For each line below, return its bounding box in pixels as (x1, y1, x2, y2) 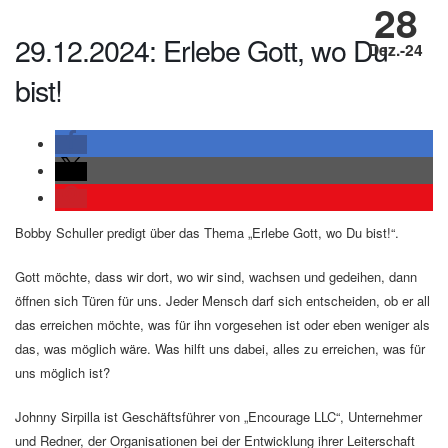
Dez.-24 (368, 37, 423, 61)
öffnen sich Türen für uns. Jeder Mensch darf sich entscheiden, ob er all (15, 291, 430, 311)
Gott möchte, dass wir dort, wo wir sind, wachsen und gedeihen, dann (15, 267, 417, 287)
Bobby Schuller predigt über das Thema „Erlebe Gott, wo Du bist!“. (15, 223, 399, 243)
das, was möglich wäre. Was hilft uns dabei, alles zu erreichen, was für (15, 339, 425, 359)
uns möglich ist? (15, 363, 110, 383)
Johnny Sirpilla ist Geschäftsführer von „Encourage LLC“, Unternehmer (15, 407, 422, 427)
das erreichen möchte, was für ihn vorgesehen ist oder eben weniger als (15, 315, 430, 335)
